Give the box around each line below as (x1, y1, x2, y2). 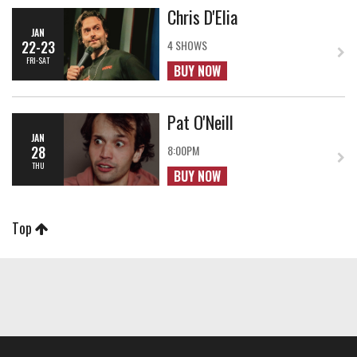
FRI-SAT (26, 53, 49, 65)
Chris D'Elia (167, 3, 238, 29)
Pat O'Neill (167, 108, 234, 135)
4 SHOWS (167, 37, 208, 53)
